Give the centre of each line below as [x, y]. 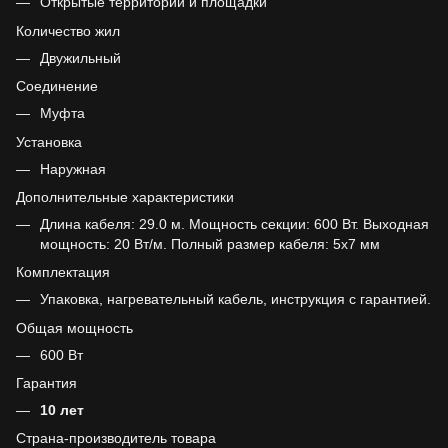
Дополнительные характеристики [125, 196]
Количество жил [68, 30]
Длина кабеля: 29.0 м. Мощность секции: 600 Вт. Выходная [234, 223]
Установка [49, 141]
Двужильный [80, 57]
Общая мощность [74, 327]
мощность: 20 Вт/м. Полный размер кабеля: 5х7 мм [210, 243]
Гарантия [46, 383]
